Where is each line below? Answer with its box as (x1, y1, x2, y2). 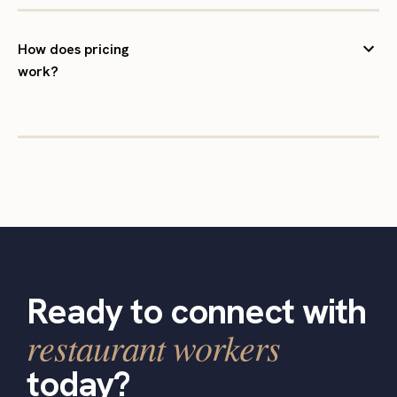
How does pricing (18, 40, 129, 59)
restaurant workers (27, 323, 280, 371)
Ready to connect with (27, 288, 366, 335)
